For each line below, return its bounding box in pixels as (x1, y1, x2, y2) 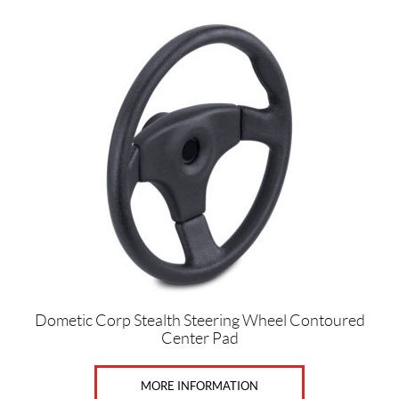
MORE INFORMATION (141, 379, 258, 393)
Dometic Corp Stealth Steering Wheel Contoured (34, 312, 365, 330)
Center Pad (160, 330, 239, 347)
